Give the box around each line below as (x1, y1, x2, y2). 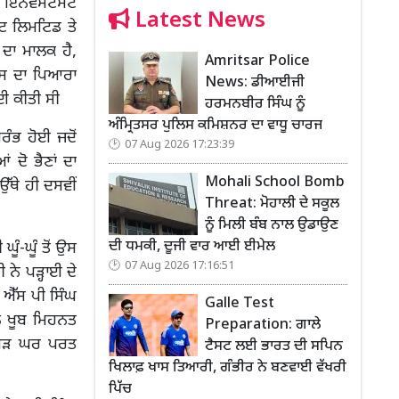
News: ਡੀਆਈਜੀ (205, 73, 305, 93)
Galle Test (205, 294, 274, 313)
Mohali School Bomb (205, 173, 345, 192)
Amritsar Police (205, 52, 310, 71)
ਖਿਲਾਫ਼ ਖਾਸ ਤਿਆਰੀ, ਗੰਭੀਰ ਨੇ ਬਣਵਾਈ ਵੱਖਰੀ (109, 358, 346, 378)
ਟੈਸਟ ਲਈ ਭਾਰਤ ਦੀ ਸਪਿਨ (205, 337, 343, 356)
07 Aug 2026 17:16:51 (125, 258, 234, 273)
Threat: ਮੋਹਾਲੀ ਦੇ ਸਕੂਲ (205, 194, 339, 214)
